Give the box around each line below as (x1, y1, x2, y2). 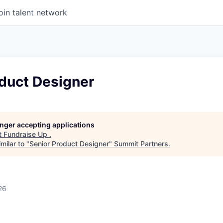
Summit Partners (114, 139, 168, 148)
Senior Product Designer (29, 139, 109, 148)
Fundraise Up (3, 129, 49, 138)
